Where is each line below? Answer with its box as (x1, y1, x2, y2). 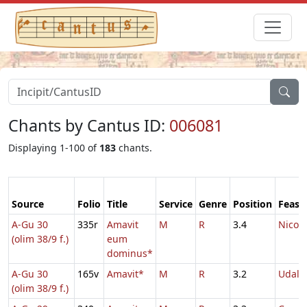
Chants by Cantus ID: (8, 114, 169, 136)
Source (12, 197, 44, 210)
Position (233, 197, 272, 210)
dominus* (107, 246, 153, 260)
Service (159, 197, 193, 210)
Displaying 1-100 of (8, 140, 99, 154)
